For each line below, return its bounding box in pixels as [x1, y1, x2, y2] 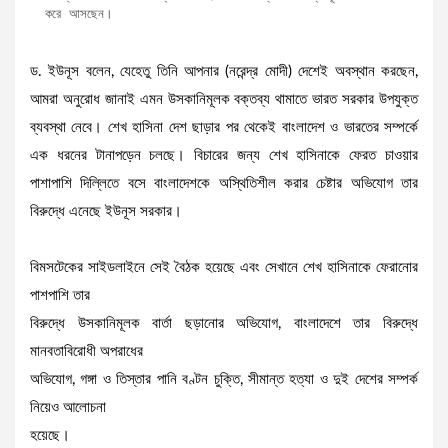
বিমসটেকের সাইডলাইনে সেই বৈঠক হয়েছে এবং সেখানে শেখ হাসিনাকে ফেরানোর [30, 260, 418, 276]
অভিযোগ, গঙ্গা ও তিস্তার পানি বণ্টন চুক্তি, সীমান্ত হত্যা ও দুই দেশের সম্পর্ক [30, 372, 418, 388]
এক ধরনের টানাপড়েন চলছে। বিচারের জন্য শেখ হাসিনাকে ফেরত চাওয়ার [30, 148, 418, 164]
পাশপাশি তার [30, 288, 90, 304]
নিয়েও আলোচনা [30, 400, 106, 416]
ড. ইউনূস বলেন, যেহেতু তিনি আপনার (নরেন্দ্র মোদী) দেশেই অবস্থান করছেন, [30, 64, 418, 80]
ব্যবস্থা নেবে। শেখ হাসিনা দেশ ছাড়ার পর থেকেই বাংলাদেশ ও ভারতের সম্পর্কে [30, 120, 418, 136]
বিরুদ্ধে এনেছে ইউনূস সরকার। [30, 204, 182, 220]
